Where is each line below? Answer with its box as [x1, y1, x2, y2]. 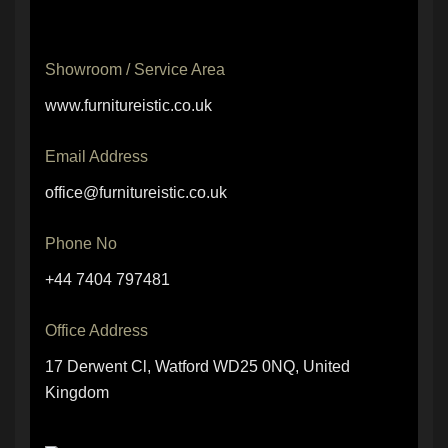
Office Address [45, 322, 148, 340]
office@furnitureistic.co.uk [45, 184, 227, 202]
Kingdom [45, 384, 109, 402]
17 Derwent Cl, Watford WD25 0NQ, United [45, 358, 350, 376]
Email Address [45, 148, 148, 166]
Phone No [45, 235, 117, 253]
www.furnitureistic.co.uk [45, 97, 212, 115]
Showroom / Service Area [45, 61, 225, 79]
